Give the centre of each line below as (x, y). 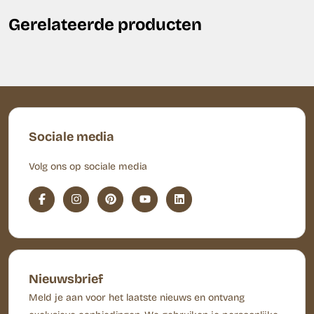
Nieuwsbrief (66, 280)
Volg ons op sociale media (88, 168)
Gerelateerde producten (105, 26)
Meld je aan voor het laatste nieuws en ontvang (137, 299)
